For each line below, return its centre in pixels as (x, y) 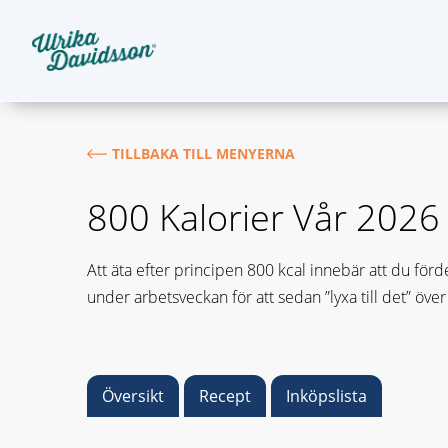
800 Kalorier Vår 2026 (263, 217)
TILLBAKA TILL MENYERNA (203, 153)
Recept (225, 396)
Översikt (133, 396)
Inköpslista (326, 396)
